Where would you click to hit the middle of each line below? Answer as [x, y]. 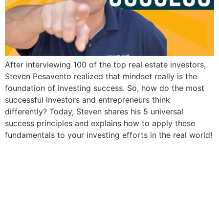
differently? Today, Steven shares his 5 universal [94, 111]
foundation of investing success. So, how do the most [105, 88]
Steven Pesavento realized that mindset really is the [101, 76]
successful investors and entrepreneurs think [88, 99]
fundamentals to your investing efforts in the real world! [109, 135]
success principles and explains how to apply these [100, 123]
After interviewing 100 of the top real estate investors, [105, 64]
